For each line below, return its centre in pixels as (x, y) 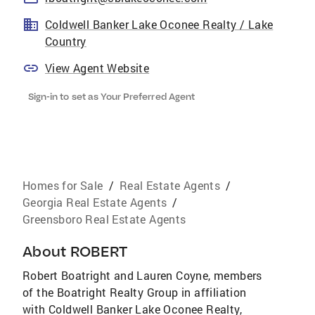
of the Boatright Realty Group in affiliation (135, 292)
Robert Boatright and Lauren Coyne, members (142, 275)
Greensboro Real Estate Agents (104, 219)
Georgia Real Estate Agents (95, 202)
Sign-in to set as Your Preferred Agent (111, 96)
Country (66, 41)
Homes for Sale (63, 185)
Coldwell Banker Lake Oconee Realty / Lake (159, 24)
